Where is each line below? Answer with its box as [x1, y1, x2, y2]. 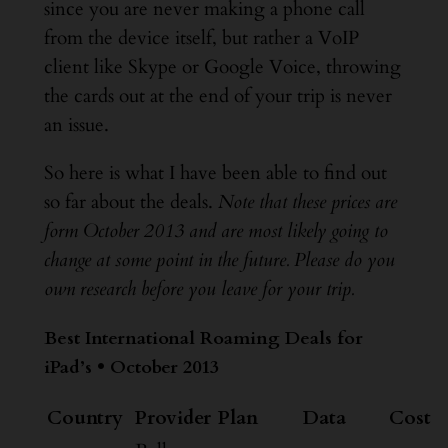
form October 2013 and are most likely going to [43, 218, 388, 245]
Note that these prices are [217, 189, 397, 216]
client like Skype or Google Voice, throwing [43, 54, 401, 81]
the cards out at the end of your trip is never [43, 83, 392, 110]
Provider [134, 404, 211, 431]
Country [46, 404, 123, 431]
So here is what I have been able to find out [43, 160, 387, 187]
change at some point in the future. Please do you [43, 247, 395, 274]
